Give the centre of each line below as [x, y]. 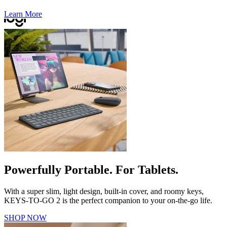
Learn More [23, 14]
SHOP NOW [25, 218]
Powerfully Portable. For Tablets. [91, 170]
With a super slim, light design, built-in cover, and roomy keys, [104, 192]
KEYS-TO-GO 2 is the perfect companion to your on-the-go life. [108, 201]
